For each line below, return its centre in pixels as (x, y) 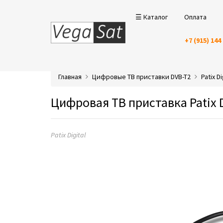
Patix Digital (68, 135)
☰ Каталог (152, 17)
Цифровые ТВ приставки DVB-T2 (141, 77)
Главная (70, 77)
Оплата (195, 17)
